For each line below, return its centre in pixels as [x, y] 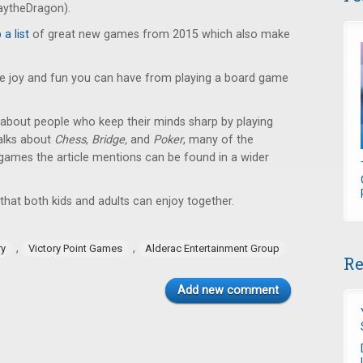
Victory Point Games [75, 249]
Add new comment [228, 291]
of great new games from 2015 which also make [160, 34]
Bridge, [109, 140]
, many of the [218, 140]
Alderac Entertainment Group [212, 249]
